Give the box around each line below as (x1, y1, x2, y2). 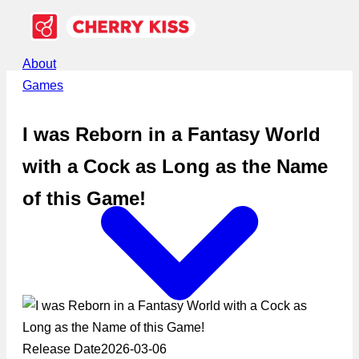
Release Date (22, 341, 101, 356)
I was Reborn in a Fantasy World (22, 123, 321, 145)
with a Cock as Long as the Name (22, 155, 328, 177)
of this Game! (22, 187, 146, 209)
